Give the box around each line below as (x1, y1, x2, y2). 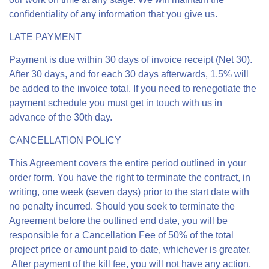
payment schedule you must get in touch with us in (9, 98, 222, 108)
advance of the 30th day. (9, 112, 112, 122)
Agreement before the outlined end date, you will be (9, 216, 228, 226)
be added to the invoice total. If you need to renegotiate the (9, 83, 256, 94)
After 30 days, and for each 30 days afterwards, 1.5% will (9, 69, 249, 79)
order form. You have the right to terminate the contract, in (9, 172, 250, 183)
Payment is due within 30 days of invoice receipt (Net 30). (9, 55, 252, 65)
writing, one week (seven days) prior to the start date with (9, 187, 249, 197)
